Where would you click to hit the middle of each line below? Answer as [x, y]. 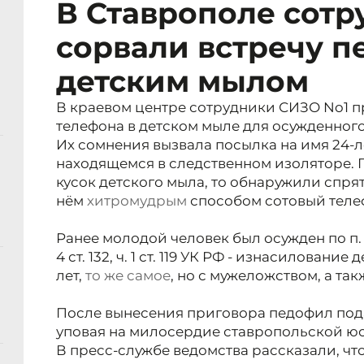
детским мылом [182, 82]
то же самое [128, 276]
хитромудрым [137, 201]
